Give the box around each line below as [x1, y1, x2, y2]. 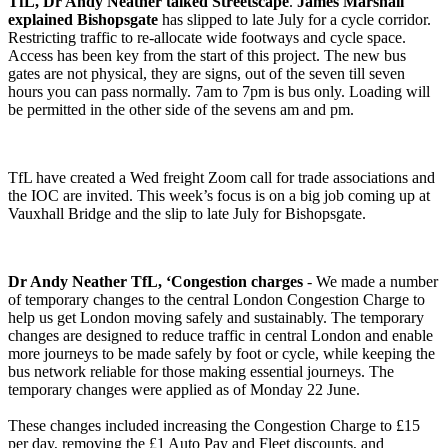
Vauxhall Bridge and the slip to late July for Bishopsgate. [8, 205, 366, 223]
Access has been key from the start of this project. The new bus [8, 47, 406, 65]
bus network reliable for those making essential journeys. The [8, 363, 394, 381]
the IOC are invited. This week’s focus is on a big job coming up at [8, 187, 430, 205]
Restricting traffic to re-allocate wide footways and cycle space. [8, 29, 406, 47]
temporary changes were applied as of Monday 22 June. [8, 381, 360, 399]
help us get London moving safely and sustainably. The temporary [8, 309, 424, 327]
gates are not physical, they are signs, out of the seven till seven [8, 65, 405, 83]
